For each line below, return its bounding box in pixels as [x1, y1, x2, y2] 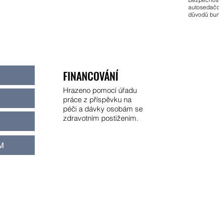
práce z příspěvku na [63, 95, 131, 104]
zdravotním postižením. [63, 113, 138, 123]
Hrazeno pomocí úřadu [63, 86, 137, 95]
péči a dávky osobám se [63, 104, 143, 113]
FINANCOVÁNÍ [63, 68, 118, 84]
